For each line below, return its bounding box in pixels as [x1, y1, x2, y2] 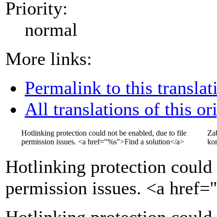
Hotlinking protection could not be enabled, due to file [21, 129, 186, 138]
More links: [5, 48, 92, 69]
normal [25, 19, 77, 40]
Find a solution [124, 138, 170, 146]
